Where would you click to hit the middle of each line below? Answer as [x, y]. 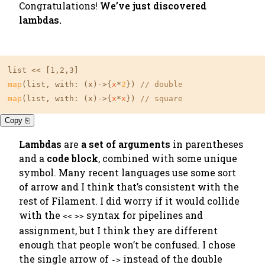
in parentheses [207, 144]
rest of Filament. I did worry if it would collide [129, 201]
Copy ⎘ [17, 120]
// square [161, 98]
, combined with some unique [168, 158]
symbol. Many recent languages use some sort [127, 172]
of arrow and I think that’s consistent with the [129, 187]
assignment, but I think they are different [118, 230]
